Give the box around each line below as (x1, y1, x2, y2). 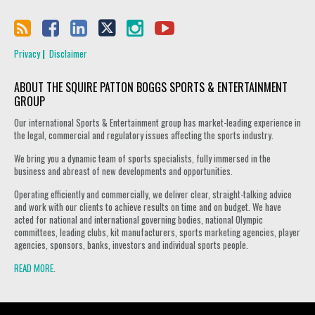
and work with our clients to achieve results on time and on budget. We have (14, 200, 281, 214)
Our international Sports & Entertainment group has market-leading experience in (14, 115, 301, 129)
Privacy (14, 46, 40, 60)
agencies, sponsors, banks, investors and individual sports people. (14, 238, 248, 252)
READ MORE (14, 261, 53, 275)
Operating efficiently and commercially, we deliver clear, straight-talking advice (14, 187, 292, 201)
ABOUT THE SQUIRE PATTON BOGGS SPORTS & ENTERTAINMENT (14, 79, 288, 96)
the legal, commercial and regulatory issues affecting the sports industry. (14, 128, 274, 142)
